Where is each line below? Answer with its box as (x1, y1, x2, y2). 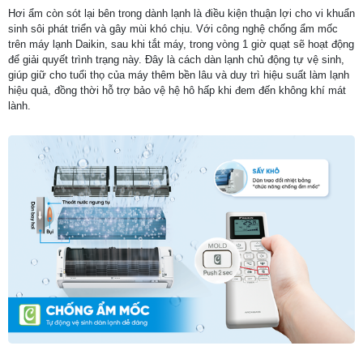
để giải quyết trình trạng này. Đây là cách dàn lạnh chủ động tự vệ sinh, (8, 53, 344, 66)
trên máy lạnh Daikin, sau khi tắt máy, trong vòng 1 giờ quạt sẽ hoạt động (8, 38, 354, 51)
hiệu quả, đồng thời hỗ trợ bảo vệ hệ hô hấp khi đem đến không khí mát (8, 84, 346, 97)
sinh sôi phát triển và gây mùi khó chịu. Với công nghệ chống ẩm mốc (8, 23, 338, 36)
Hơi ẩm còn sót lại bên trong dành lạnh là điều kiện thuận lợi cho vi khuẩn (8, 7, 355, 20)
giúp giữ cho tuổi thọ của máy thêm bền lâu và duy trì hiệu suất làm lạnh (8, 69, 349, 82)
